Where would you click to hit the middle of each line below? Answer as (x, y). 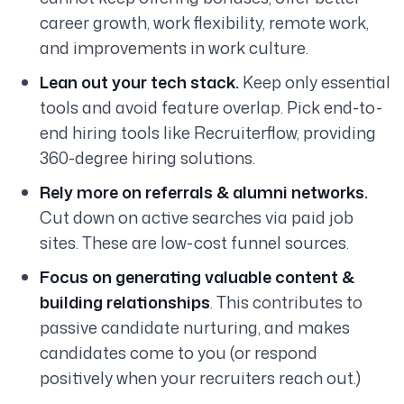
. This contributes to (286, 303)
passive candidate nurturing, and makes (195, 328)
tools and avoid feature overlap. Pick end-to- (211, 108)
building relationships (125, 303)
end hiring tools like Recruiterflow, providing (208, 133)
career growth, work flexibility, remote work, (204, 23)
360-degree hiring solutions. (147, 158)
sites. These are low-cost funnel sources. (194, 243)
